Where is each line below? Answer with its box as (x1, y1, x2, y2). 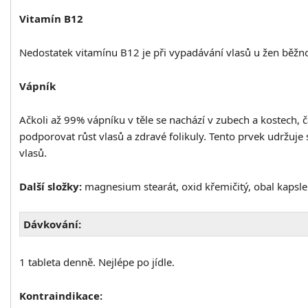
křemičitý (205, 179, 248, 194)
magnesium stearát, (82, 179, 181, 194)
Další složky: (19, 179, 82, 194)
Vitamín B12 (19, 12, 83, 26)
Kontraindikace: (19, 289, 102, 303)
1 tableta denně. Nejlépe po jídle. (19, 255, 175, 269)
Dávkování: (23, 217, 81, 232)
